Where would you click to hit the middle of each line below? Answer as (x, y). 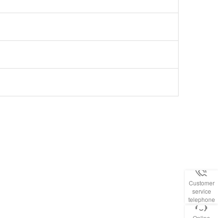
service (201, 191)
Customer (201, 183)
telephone (201, 199)
